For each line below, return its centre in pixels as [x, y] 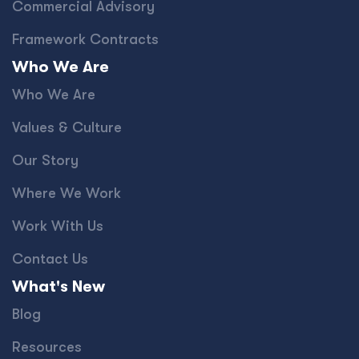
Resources [47, 347]
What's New [58, 286]
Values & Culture [67, 127]
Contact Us [50, 259]
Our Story [45, 160]
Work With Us [58, 226]
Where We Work [67, 193]
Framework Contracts [85, 39]
